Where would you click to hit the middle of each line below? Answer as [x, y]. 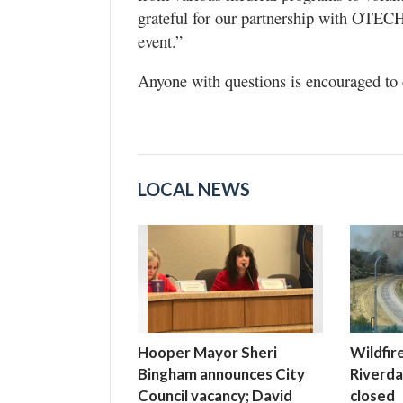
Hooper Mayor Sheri [207, 352]
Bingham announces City [221, 374]
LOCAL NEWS [194, 189]
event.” [160, 41]
